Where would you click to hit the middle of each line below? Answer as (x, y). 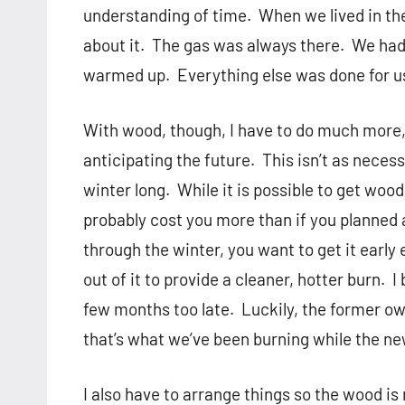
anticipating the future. (169, 160)
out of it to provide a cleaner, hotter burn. (234, 279)
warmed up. (127, 75)
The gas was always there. (248, 45)
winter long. (127, 190)
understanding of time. (167, 15)
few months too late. (159, 309)
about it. (114, 45)
